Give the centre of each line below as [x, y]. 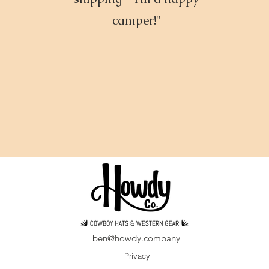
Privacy [137, 256]
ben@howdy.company [136, 238]
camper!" [136, 20]
